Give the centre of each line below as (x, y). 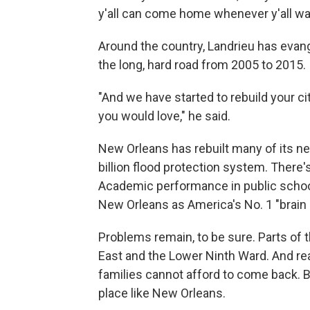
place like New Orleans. (162, 293)
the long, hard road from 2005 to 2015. (202, 64)
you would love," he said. (164, 116)
